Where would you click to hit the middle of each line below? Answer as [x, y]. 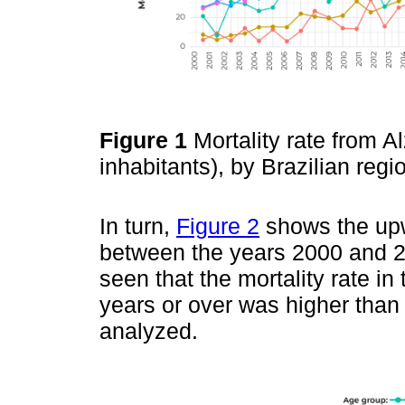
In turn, [138, 226]
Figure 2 [218, 226]
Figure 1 [146, 141]
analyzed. [149, 330]
